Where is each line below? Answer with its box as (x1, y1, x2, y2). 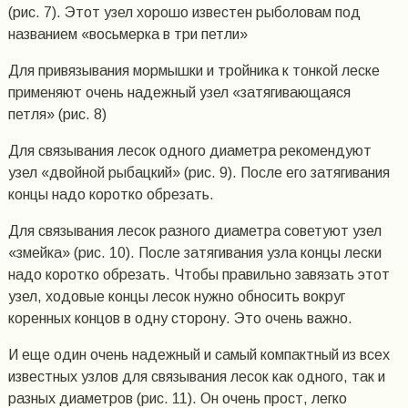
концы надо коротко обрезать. (7, 187, 214, 203)
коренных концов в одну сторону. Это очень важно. (7, 311, 352, 327)
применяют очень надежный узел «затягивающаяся (7, 85, 351, 101)
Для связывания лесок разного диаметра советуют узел (7, 223, 382, 240)
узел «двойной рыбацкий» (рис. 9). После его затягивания (7, 165, 390, 181)
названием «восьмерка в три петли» (7, 26, 248, 43)
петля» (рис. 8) (7, 107, 107, 123)
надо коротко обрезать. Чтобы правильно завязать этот (7, 267, 390, 283)
